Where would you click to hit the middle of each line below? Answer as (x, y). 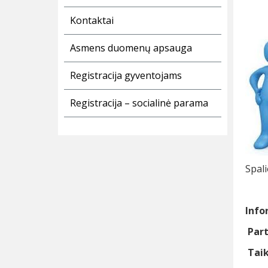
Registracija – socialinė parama (139, 103)
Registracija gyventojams (126, 76)
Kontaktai (92, 21)
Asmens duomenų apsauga (131, 48)
